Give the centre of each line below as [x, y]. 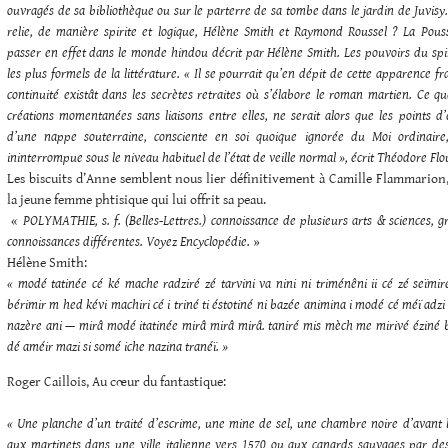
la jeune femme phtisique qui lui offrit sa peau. [136, 199]
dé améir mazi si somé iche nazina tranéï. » [117, 346]
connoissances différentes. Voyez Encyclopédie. [128, 241]
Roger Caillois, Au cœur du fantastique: [116, 381]
